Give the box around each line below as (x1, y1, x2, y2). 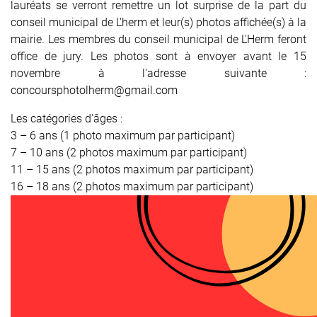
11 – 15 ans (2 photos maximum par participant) (11, 163, 253, 177)
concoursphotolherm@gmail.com (11, 83, 178, 98)
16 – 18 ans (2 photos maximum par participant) (11, 180, 253, 194)
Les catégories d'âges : (11, 112, 122, 126)
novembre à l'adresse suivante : (11, 67, 306, 81)
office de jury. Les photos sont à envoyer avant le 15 (11, 50, 306, 64)
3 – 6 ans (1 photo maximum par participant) (11, 129, 235, 143)
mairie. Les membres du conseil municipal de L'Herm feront (11, 33, 306, 47)
